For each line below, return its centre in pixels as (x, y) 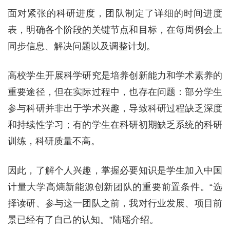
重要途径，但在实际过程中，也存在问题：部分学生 (115, 92)
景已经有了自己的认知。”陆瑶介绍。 (83, 220)
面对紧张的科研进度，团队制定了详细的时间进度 (115, 13)
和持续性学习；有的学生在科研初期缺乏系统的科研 (115, 125)
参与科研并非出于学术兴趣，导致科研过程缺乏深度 (115, 108)
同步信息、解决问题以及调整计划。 (82, 46)
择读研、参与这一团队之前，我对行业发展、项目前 (115, 203)
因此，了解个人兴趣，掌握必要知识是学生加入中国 (115, 170)
